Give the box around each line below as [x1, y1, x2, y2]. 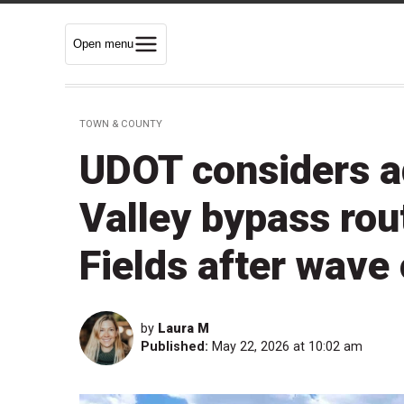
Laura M [158, 321, 209, 337]
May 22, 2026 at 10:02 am [212, 339, 363, 355]
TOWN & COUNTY [79, 118, 162, 131]
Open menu [73, 36, 133, 50]
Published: [141, 339, 208, 355]
